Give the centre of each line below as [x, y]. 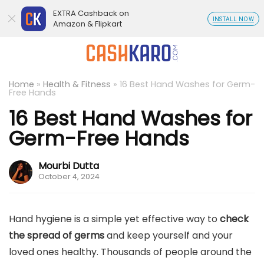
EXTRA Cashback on [91, 13]
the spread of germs [57, 235]
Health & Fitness [77, 84]
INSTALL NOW [233, 19]
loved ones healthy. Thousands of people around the [130, 252]
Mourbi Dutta [69, 166]
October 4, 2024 [69, 176]
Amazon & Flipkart [88, 24]
